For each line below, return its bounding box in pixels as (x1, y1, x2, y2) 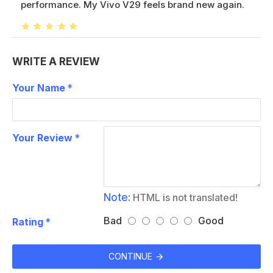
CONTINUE (108, 250, 153, 261)
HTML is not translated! (130, 191, 238, 204)
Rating (12, 215, 43, 228)
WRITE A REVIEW (12, 55, 100, 68)
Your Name (12, 81, 65, 94)
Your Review (12, 131, 73, 144)
